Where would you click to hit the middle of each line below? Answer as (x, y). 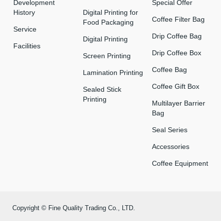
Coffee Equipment (180, 163)
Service (25, 29)
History (24, 12)
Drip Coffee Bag (177, 36)
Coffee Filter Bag (178, 19)
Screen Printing (107, 55)
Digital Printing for (110, 12)
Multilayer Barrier (179, 103)
